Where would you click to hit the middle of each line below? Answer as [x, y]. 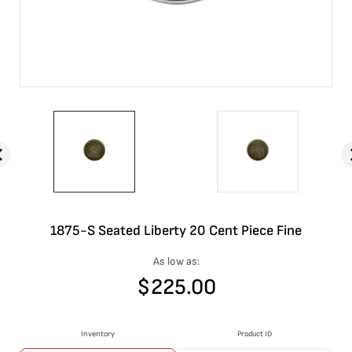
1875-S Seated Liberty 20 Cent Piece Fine [176, 231]
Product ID [254, 334]
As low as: [176, 261]
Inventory [98, 334]
